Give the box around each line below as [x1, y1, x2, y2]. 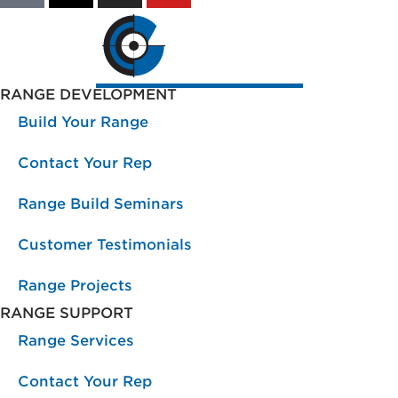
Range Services [18, 332, 134, 350]
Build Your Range [18, 114, 148, 131]
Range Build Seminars [18, 195, 184, 213]
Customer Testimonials [18, 236, 192, 254]
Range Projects [18, 277, 132, 295]
